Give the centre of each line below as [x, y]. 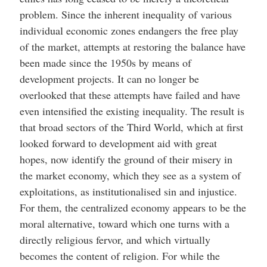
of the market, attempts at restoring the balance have [132, 46]
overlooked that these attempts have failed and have [130, 95]
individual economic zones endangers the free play [129, 30]
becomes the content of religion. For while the [119, 256]
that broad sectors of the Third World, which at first [131, 127]
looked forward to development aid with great [118, 143]
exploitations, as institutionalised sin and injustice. [128, 191]
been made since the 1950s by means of [105, 63]
